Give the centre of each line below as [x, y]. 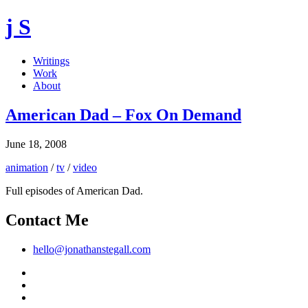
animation [27, 167]
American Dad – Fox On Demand [123, 114]
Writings [51, 60]
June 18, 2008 [36, 144]
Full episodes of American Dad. [74, 190]
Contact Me [47, 220]
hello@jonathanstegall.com [92, 249]
